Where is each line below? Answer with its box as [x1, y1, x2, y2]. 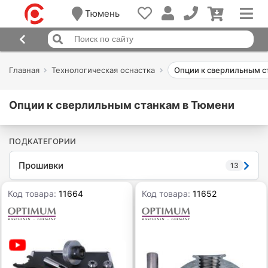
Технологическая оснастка [51, 65, 156, 75]
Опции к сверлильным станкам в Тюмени [9, 99, 234, 112]
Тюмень [84, 8, 120, 20]
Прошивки [19, 159, 63, 171]
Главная [9, 65, 39, 75]
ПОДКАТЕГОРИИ [9, 136, 77, 147]
